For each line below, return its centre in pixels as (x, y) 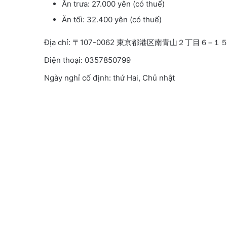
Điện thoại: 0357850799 (87, 60)
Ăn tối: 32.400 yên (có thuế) (112, 20)
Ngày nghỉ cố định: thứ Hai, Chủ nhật (109, 78)
